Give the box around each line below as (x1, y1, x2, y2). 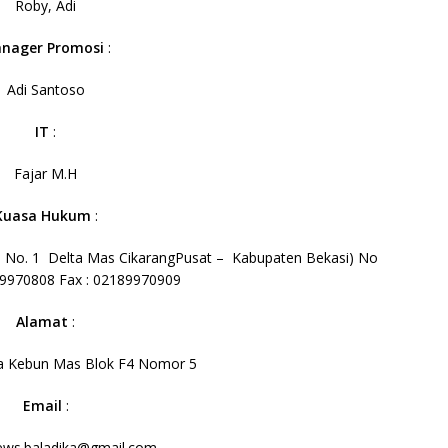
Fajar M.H (14, 164, 78, 183)
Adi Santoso (6, 80, 85, 99)
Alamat (16, 312, 73, 331)
